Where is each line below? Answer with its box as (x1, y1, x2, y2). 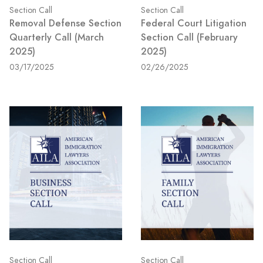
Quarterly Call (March (9, 31, 104, 45)
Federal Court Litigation (141, 16, 247, 31)
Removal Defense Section (9, 16, 122, 31)
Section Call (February (141, 31, 238, 45)
